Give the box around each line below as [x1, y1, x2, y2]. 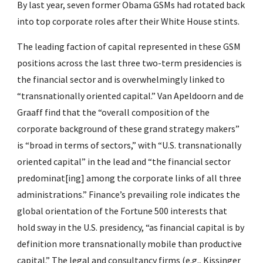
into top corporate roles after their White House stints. [17, 15, 240, 27]
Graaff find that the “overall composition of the [17, 106, 210, 118]
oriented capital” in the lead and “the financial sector [17, 156, 231, 167]
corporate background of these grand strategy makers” [17, 123, 240, 134]
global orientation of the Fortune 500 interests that [17, 205, 228, 217]
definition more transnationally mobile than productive [17, 238, 242, 249]
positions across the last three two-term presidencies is [17, 57, 242, 69]
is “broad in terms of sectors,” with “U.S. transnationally [17, 139, 242, 151]
